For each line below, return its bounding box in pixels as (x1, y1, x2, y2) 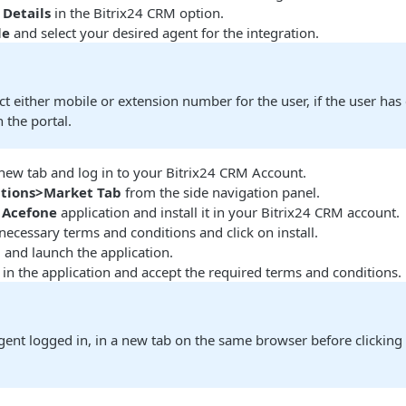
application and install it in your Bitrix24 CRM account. (57, 203, 400, 221)
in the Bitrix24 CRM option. (51, 4, 224, 22)
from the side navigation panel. (121, 183, 320, 201)
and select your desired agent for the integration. (10, 24, 319, 42)
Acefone (2, 203, 57, 221)
